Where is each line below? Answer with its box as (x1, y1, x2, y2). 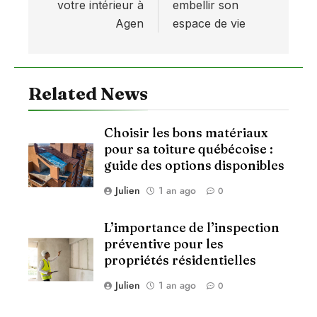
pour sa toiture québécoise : (104, 142, 273, 157)
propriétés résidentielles (104, 253, 256, 268)
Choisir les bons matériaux (104, 125, 267, 141)
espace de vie (173, 16, 246, 31)
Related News (28, 83, 148, 105)
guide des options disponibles (104, 158, 284, 173)
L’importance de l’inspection (104, 220, 279, 236)
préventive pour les (104, 236, 224, 252)
